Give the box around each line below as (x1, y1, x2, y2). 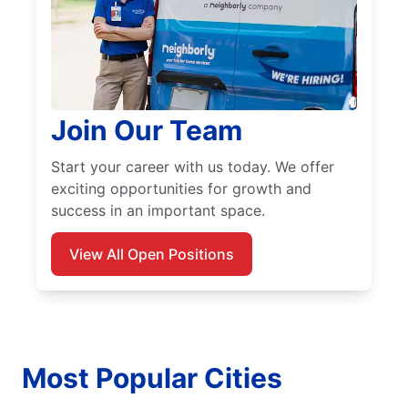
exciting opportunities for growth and (51, 179, 311, 199)
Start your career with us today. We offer (51, 158, 334, 177)
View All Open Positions (69, 245, 234, 264)
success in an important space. (51, 201, 265, 220)
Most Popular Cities (22, 362, 282, 395)
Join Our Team (51, 114, 242, 148)
